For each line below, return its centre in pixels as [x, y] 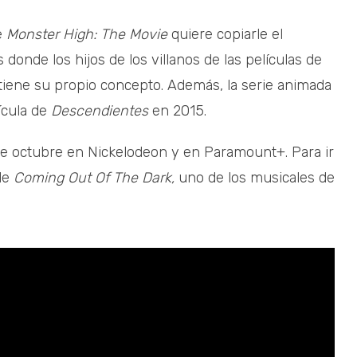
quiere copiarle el [225, 35]
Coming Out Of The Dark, [96, 178]
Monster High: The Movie [87, 35]
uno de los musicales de [257, 178]
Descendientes [100, 111]
